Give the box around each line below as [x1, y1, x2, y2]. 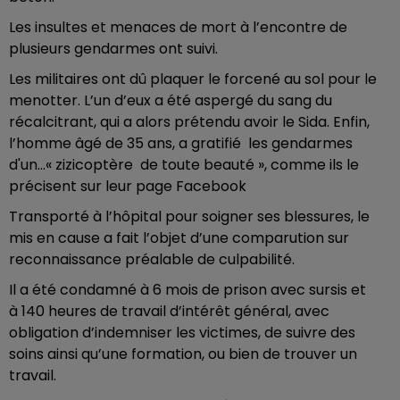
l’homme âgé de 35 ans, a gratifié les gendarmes [9, 132, 353, 154]
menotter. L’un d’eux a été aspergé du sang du [9, 89, 332, 111]
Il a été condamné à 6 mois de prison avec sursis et [9, 279, 366, 300]
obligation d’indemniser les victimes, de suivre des [9, 321, 355, 343]
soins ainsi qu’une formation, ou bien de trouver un [9, 343, 357, 364]
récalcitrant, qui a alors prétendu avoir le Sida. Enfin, [9, 111, 370, 132]
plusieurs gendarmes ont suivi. [9, 37, 218, 59]
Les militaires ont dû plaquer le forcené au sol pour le [9, 68, 377, 89]
